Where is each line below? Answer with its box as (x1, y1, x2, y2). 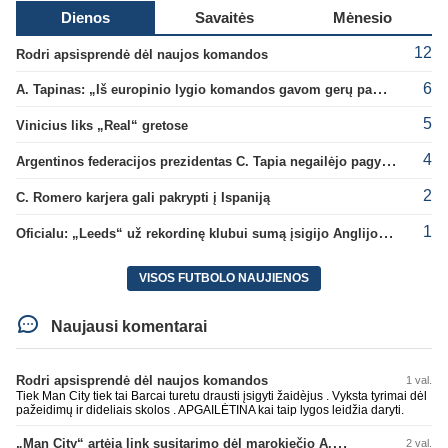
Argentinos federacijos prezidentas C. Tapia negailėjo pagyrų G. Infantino (381, 151, 397, 169)
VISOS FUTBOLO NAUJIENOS (139, 271, 309, 286)
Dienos (60, 8, 110, 26)
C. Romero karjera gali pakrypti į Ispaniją (16, 189, 270, 205)
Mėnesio (333, 8, 393, 26)
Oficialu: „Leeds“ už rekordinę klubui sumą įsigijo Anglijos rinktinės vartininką (378, 223, 394, 241)
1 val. (406, 374, 432, 387)
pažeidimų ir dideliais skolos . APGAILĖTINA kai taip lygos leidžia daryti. (16, 403, 404, 418)
